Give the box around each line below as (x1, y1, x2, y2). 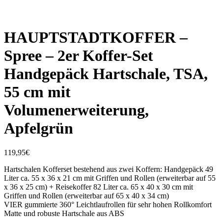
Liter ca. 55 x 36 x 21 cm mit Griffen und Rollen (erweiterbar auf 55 (4, 173, 216, 182)
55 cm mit (4, 83, 71, 101)
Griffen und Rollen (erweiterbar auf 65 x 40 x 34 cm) (4, 191, 169, 200)
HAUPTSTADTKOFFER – (4, 28, 188, 47)
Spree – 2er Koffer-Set (4, 47, 153, 65)
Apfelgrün (4, 119, 73, 137)
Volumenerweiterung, (4, 101, 149, 119)
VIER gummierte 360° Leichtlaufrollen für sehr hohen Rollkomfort (4, 200, 212, 209)
